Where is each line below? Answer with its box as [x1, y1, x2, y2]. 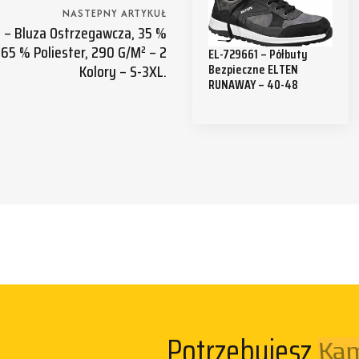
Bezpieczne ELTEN [208, 59, 298, 80]
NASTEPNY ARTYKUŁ [63, 6, 167, 22]
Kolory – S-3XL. [79, 58, 167, 85]
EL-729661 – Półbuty [208, 44, 308, 65]
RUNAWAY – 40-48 [208, 75, 298, 95]
